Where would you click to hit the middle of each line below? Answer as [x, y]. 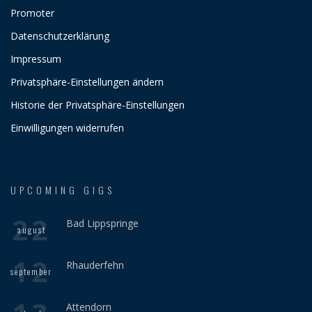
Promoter [32, 13]
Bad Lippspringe [102, 223]
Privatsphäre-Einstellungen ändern [87, 82]
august [31, 229]
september [31, 271]
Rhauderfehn [95, 265]
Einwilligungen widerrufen [67, 128]
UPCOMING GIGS [63, 190]
